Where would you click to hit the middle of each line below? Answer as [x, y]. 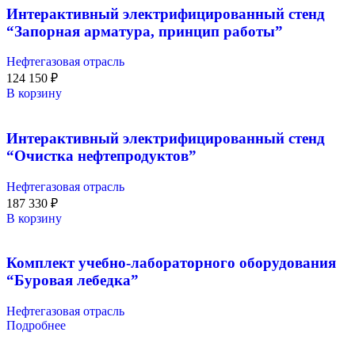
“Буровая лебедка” [73, 281]
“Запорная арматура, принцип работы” [145, 31]
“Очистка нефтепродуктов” [101, 155]
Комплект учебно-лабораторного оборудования [171, 263]
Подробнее [36, 326]
